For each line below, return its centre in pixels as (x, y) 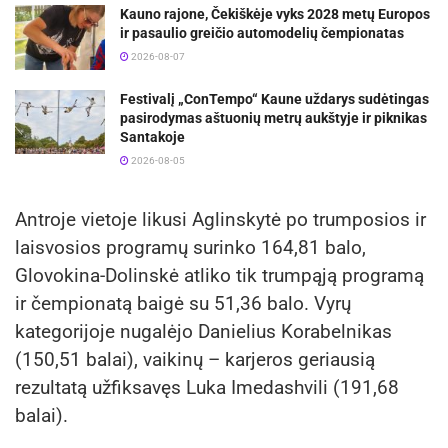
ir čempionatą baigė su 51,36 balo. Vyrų (183, 303)
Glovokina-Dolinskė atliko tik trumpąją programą (219, 275)
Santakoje (152, 136)
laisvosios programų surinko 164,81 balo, (190, 247)
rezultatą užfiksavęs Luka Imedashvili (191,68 (207, 387)
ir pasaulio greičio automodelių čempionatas (262, 33)
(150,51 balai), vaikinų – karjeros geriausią (195, 359)
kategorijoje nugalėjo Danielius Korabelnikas (203, 331)
